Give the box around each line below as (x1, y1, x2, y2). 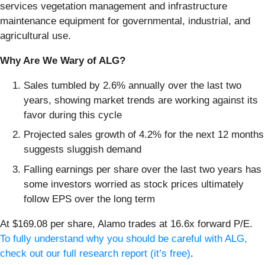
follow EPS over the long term (24, 193, 155, 205)
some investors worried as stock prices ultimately (24, 178, 244, 190)
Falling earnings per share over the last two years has (24, 163, 261, 175)
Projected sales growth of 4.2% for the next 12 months (24, 129, 264, 141)
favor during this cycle (24, 109, 122, 121)
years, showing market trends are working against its (24, 94, 258, 106)
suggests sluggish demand (24, 144, 141, 156)
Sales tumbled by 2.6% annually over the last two (24, 79, 241, 91)
